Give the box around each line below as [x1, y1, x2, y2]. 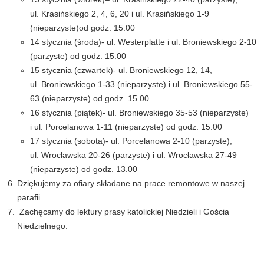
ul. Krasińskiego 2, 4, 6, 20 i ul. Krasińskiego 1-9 [29, 8, 209, 18]
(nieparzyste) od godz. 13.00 [29, 164, 137, 174]
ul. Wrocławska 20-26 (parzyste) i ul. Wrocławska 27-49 [29, 150, 237, 160]
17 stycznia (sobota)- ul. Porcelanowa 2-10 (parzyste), [29, 136, 232, 146]
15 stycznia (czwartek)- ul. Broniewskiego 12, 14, [29, 65, 212, 75]
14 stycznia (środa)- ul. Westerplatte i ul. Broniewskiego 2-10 [29, 37, 256, 47]
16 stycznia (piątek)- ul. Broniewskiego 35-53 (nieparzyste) [29, 107, 249, 117]
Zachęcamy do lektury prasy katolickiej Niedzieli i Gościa [17, 206, 230, 216]
